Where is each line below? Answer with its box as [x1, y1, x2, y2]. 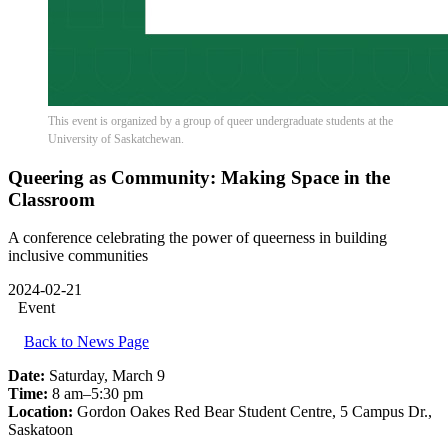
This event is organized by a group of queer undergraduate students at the [48, 114, 393, 128]
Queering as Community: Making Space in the [8, 166, 390, 188]
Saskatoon [8, 421, 73, 439]
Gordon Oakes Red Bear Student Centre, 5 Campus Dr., [77, 403, 432, 421]
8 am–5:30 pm [52, 385, 143, 403]
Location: [8, 403, 77, 421]
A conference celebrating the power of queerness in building [8, 229, 387, 247]
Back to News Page [24, 333, 149, 351]
